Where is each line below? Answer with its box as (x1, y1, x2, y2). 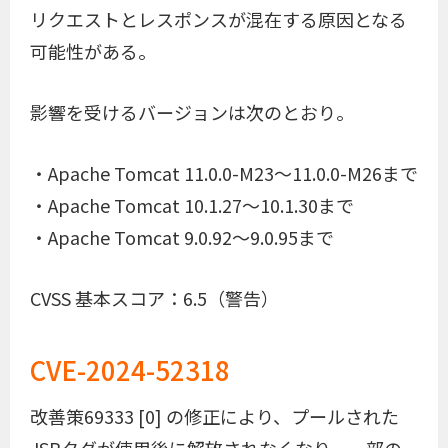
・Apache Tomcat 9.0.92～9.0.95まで (30, 223, 334, 250)
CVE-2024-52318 (30, 350, 230, 388)
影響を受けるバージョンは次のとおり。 (30, 98, 354, 125)
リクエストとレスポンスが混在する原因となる (30, 6, 407, 33)
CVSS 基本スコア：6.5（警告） (30, 284, 279, 311)
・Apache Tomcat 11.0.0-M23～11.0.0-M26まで (30, 159, 418, 186)
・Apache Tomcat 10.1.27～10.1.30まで (30, 191, 354, 218)
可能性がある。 (30, 38, 156, 65)
